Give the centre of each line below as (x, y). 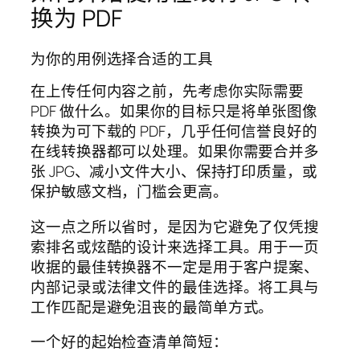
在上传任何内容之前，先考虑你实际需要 (168, 91)
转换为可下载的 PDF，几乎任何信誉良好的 (174, 131)
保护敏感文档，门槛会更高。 (129, 192)
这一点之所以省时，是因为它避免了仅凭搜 (175, 226)
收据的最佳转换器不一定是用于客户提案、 (175, 266)
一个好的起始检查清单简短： (129, 342)
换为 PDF (76, 18)
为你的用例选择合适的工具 (122, 58)
